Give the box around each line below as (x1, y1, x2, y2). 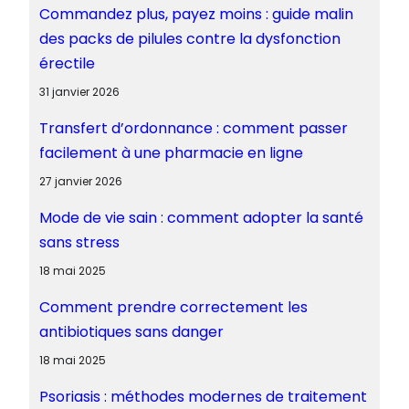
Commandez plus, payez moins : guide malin (38, 3, 353, 25)
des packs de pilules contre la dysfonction (38, 27, 341, 49)
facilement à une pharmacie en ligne (38, 142, 303, 163)
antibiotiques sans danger (38, 320, 224, 342)
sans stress (38, 231, 120, 253)
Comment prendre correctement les (38, 296, 308, 318)
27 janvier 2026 (38, 173, 122, 189)
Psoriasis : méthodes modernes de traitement (38, 385, 367, 407)
